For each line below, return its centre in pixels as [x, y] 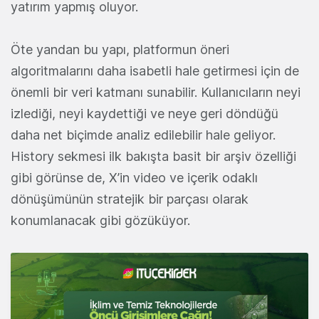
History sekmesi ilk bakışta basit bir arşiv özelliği [153, 157]
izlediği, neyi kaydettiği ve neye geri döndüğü [145, 114]
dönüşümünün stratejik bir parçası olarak [130, 199]
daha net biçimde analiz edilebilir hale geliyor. [143, 135]
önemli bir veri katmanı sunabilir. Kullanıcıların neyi [156, 93]
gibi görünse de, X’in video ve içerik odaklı [134, 178]
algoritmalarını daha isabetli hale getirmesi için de [155, 71]
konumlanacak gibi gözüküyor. [100, 221]
